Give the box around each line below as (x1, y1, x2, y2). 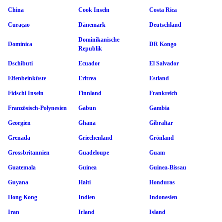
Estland (149, 74, 169, 82)
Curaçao (8, 21, 30, 28)
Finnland (78, 89, 102, 97)
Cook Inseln (78, 6, 110, 13)
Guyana (8, 178, 28, 186)
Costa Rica (149, 6, 177, 13)
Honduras (149, 178, 175, 186)
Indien (78, 193, 95, 201)
